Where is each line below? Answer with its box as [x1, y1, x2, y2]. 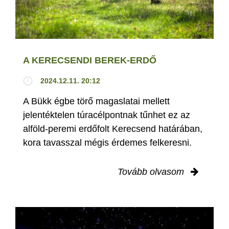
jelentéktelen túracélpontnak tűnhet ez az [23, 110, 190, 121]
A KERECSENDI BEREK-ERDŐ [23, 55, 156, 66]
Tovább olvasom [118, 167, 187, 177]
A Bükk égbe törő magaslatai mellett [23, 96, 170, 107]
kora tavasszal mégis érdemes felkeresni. [23, 138, 192, 148]
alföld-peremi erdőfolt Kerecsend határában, [23, 124, 202, 134]
